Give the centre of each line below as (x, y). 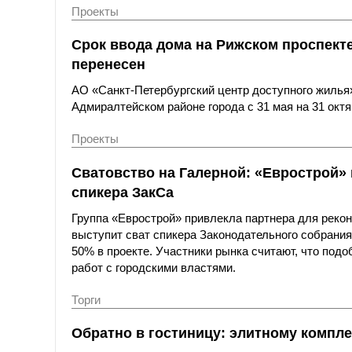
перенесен (108, 64)
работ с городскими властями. (154, 267)
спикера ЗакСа (123, 192)
